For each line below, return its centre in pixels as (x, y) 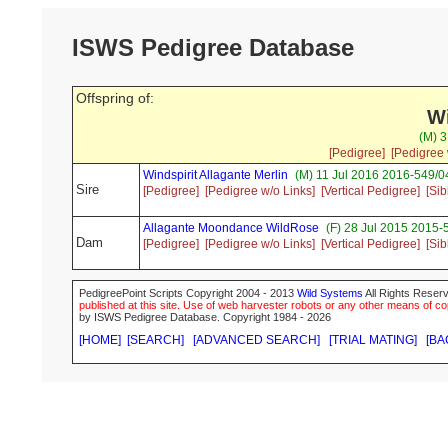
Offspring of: (115, 98)
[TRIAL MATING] (373, 340)
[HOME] (100, 340)
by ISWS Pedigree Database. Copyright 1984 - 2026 (205, 317)
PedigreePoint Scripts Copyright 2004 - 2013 (188, 293)
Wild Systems (330, 293)
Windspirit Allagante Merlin (215, 175)
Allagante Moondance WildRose (231, 228)
